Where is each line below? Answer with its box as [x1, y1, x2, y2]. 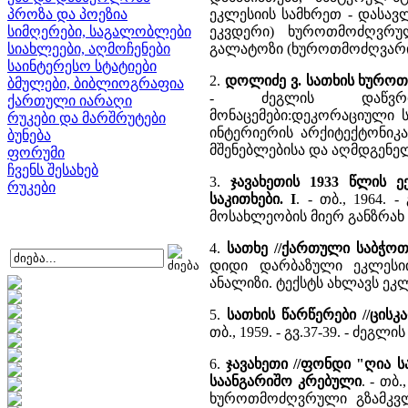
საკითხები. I [209, 191, 297, 207]
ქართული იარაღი [7, 93, 132, 108]
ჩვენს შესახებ [7, 162, 98, 178]
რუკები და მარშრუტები [7, 110, 166, 126]
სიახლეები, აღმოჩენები [7, 41, 170, 56]
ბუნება [7, 127, 51, 143]
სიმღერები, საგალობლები [7, 24, 191, 39]
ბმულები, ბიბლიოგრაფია [7, 76, 184, 91]
